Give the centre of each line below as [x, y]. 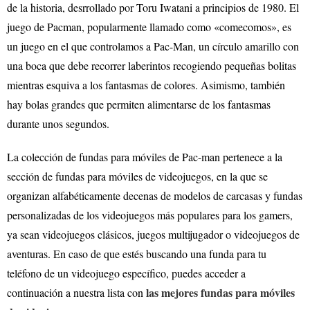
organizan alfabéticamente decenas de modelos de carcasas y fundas [155, 196]
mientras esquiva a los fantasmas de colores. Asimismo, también [146, 85]
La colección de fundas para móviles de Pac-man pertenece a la [145, 157]
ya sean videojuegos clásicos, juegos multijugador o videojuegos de [153, 235]
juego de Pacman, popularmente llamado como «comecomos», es [149, 27]
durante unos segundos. [58, 124]
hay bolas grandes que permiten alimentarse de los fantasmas [139, 104]
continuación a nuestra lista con [76, 293]
